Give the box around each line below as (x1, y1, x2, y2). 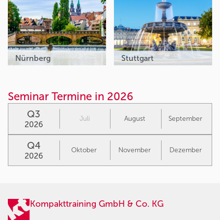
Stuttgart (121, 54, 156, 63)
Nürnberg (15, 54, 53, 63)
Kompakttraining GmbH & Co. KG (30, 198, 164, 210)
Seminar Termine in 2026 (8, 90, 133, 104)
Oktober (71, 146, 97, 155)
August (124, 114, 145, 123)
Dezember (169, 146, 202, 155)
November (118, 146, 151, 155)
